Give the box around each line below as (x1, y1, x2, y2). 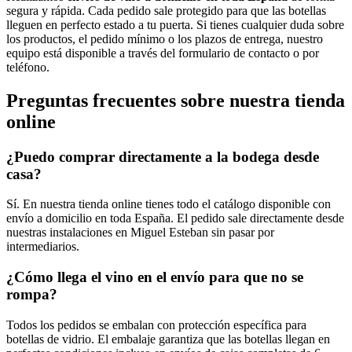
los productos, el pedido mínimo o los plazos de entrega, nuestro (6, 31, 323, 46)
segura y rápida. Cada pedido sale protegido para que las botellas (6, 3, 326, 17)
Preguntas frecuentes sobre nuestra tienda (6, 90, 345, 111)
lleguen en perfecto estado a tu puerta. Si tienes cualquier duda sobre (6, 17, 344, 31)
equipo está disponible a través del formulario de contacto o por (6, 46, 319, 60)
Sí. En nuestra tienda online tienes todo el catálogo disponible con (6, 197, 331, 211)
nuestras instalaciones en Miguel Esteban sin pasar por (6, 225, 274, 240)
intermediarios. (6, 240, 79, 254)
